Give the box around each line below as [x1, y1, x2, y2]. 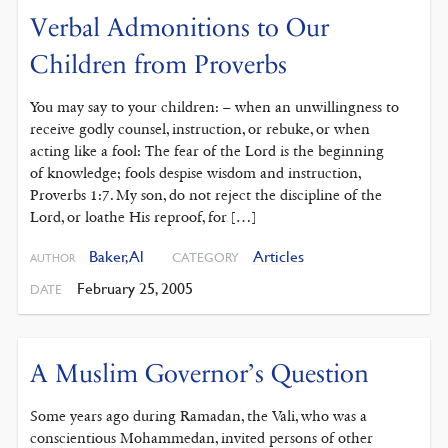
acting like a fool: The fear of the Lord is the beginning [30, 141, 385, 160]
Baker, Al [89, 245, 145, 266]
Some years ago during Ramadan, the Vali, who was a [30, 406, 368, 425]
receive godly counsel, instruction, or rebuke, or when [30, 119, 371, 138]
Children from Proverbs [30, 48, 288, 80]
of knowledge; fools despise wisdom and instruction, [30, 163, 362, 182]
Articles [253, 245, 305, 266]
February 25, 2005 [72, 277, 193, 298]
